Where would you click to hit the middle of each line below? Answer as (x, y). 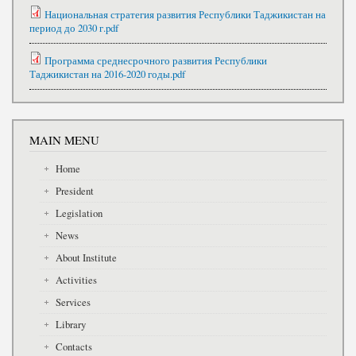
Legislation (79, 213)
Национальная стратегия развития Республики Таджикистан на (185, 15)
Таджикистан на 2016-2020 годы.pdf (107, 75)
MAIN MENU (64, 140)
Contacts (74, 346)
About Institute (86, 257)
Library (70, 324)
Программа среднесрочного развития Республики (156, 61)
